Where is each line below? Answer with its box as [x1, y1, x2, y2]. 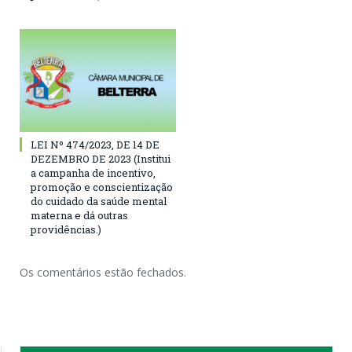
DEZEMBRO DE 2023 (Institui [31, 151, 170, 166]
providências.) [31, 222, 101, 236]
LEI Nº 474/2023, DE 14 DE [31, 137, 159, 152]
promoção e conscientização [31, 179, 173, 194]
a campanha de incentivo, [31, 165, 156, 180]
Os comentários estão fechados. [20, 264, 186, 280]
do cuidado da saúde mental [31, 193, 167, 208]
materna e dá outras [31, 207, 128, 222]
